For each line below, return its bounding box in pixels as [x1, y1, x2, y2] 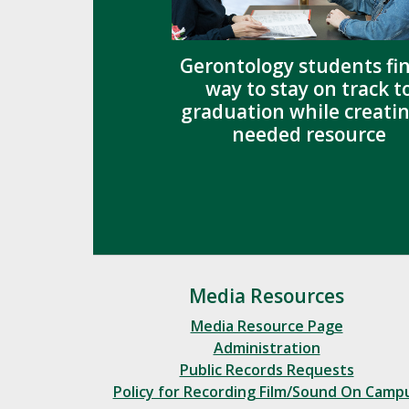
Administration [213, 338, 320, 359]
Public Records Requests [179, 360, 354, 381]
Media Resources [189, 283, 344, 309]
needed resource [231, 121, 386, 147]
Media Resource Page [190, 316, 343, 337]
